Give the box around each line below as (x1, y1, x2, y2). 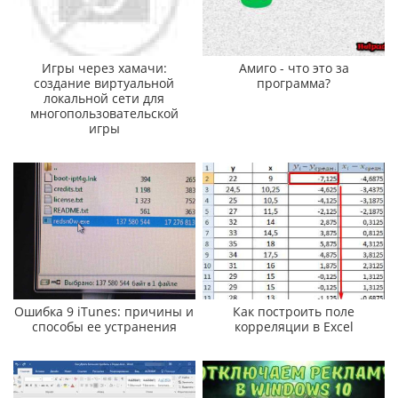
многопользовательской (29, 105, 179, 123)
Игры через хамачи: (41, 60, 167, 77)
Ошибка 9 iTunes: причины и (14, 302, 195, 320)
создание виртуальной (34, 75, 175, 92)
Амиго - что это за (238, 60, 349, 77)
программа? (257, 75, 331, 92)
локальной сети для (44, 90, 165, 107)
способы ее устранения (31, 317, 177, 335)
